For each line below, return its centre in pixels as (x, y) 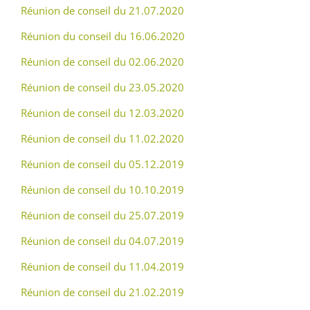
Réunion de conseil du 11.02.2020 (102, 138)
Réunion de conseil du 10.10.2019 (102, 190)
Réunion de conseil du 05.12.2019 (102, 164)
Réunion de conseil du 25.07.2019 (102, 215)
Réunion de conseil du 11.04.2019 (102, 266)
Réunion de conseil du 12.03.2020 (102, 113)
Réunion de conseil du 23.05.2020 (102, 87)
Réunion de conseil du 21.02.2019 (102, 292)
